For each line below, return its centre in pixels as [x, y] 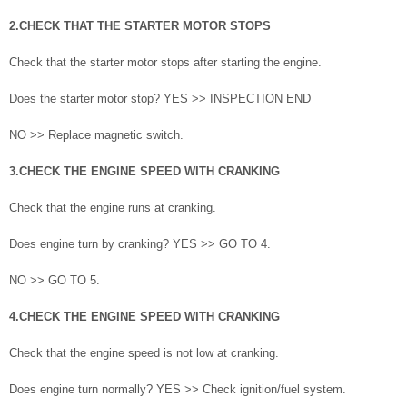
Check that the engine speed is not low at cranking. [144, 353]
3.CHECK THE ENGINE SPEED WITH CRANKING [144, 172]
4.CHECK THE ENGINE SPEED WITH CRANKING [144, 317]
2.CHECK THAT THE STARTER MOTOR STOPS [140, 26]
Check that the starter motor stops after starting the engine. [165, 63]
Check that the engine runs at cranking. [113, 208]
